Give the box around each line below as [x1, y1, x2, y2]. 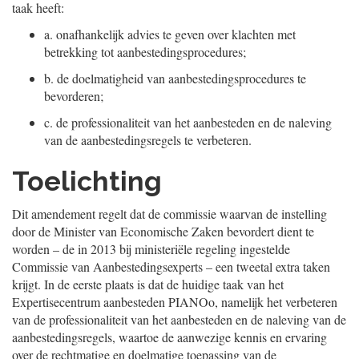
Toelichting [12, 165, 162, 197]
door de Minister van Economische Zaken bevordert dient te [12, 223, 314, 240]
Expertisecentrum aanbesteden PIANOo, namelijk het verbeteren [12, 293, 337, 310]
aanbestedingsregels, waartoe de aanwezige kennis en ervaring [12, 329, 327, 345]
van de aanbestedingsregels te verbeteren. [44, 131, 252, 148]
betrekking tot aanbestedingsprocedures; [44, 43, 246, 60]
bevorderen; [44, 87, 103, 104]
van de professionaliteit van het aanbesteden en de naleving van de [12, 311, 346, 328]
